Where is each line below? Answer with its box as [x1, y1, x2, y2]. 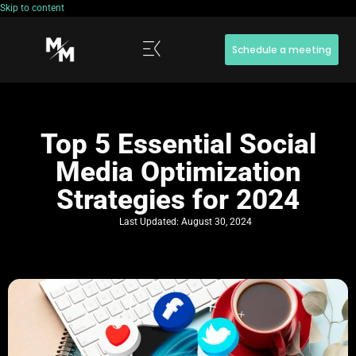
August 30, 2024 [181, 216, 252, 227]
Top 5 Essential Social [40, 128, 316, 161]
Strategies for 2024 [56, 184, 300, 216]
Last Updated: [119, 216, 181, 227]
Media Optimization [55, 156, 301, 188]
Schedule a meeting [231, 43, 331, 56]
